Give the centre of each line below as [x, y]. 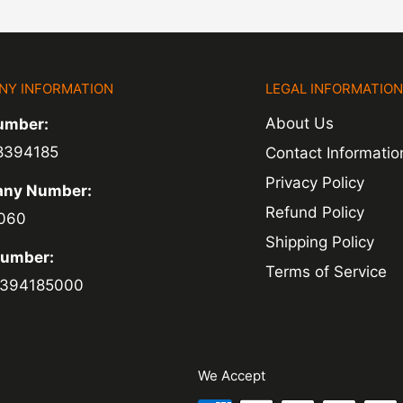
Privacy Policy [315, 183]
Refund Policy [315, 213]
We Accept [232, 376]
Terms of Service [327, 272]
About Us [300, 124]
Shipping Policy [320, 242]
